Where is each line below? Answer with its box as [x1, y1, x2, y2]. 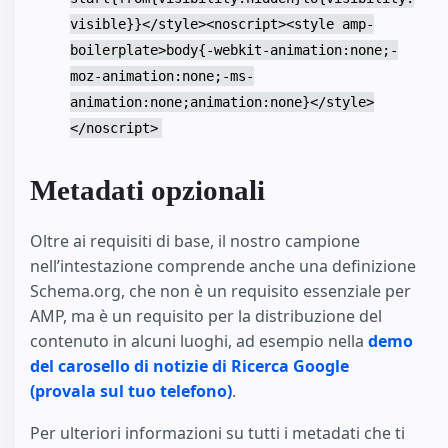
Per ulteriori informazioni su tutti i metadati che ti [30, 422, 405, 445]
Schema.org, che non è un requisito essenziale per [30, 279, 411, 302]
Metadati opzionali [30, 173, 265, 206]
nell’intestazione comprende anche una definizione [30, 254, 416, 277]
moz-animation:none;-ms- [70, 67, 254, 84]
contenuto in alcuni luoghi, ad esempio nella [30, 329, 368, 352]
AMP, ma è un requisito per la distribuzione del [30, 304, 382, 327]
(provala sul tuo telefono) [30, 379, 232, 402]
